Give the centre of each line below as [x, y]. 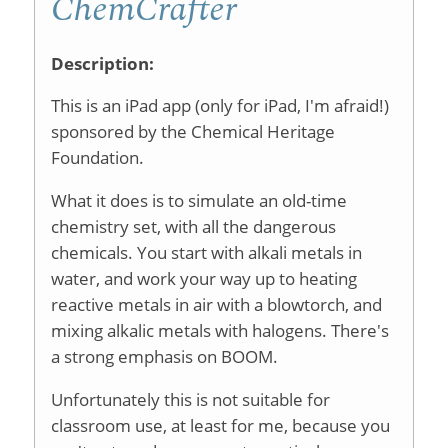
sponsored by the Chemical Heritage [192, 132]
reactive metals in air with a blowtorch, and [216, 305]
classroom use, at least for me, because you [220, 425]
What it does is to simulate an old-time [198, 201]
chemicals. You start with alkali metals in [206, 253]
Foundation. [97, 158]
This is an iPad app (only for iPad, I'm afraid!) [219, 106]
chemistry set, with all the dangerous [193, 227]
